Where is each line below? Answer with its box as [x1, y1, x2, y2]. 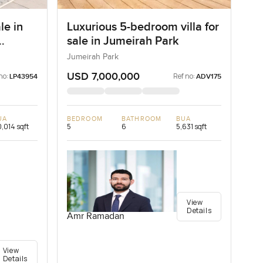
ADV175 [196, 72, 222, 81]
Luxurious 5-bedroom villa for [67, 19, 220, 34]
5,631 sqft [176, 121, 207, 131]
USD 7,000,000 [67, 70, 140, 83]
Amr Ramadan [67, 211, 125, 222]
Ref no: [173, 70, 195, 81]
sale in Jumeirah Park [67, 33, 180, 48]
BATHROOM [122, 114, 161, 123]
